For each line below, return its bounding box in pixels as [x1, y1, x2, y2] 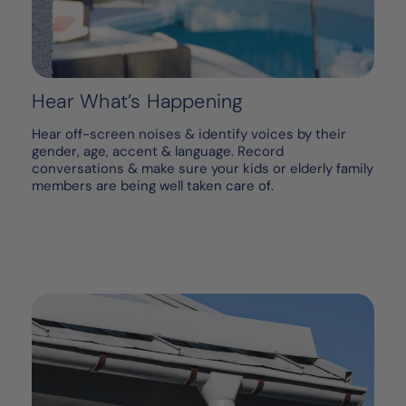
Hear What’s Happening [32, 89, 244, 115]
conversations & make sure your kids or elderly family [32, 159, 373, 179]
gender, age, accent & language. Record [32, 142, 284, 161]
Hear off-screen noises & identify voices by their [32, 125, 346, 144]
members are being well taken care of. [32, 177, 274, 196]
